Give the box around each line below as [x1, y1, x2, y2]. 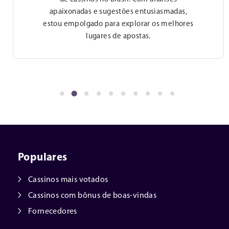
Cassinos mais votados [28, 176, 108, 185]
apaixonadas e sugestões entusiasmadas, [49, 8, 188, 16]
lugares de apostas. [86, 33, 151, 41]
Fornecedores [28, 208, 77, 216]
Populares [18, 152, 67, 164]
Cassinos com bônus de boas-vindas [28, 192, 157, 200]
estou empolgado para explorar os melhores [43, 20, 194, 29]
